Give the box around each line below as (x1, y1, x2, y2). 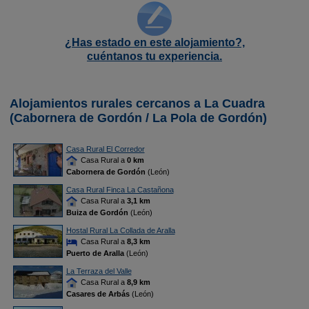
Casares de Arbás (66, 290, 130, 299)
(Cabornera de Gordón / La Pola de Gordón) (10, 111, 267, 125)
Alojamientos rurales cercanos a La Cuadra (10, 97, 265, 110)
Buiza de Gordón (66, 208, 128, 217)
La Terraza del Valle (66, 267, 132, 275)
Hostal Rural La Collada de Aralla (66, 226, 175, 235)
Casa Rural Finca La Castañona (66, 186, 174, 194)
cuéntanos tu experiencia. (87, 50, 222, 62)
